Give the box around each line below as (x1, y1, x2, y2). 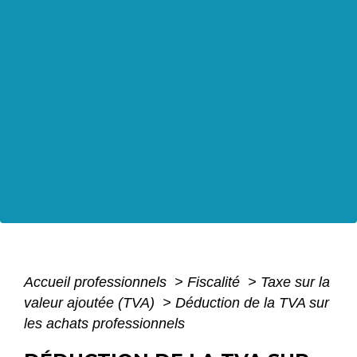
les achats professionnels (24, 316, 185, 332)
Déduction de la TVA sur (175, 295, 329, 312)
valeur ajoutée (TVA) (24, 295, 159, 312)
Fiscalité (187, 274, 244, 291)
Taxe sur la (261, 274, 330, 291)
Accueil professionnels (24, 274, 171, 291)
